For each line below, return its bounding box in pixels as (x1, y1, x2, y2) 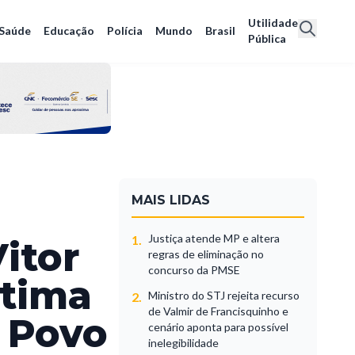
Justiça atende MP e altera (148, 231, 281, 245)
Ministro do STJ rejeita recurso (148, 288, 300, 302)
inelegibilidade (148, 335, 219, 349)
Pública (248, 32, 286, 46)
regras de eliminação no (148, 246, 265, 261)
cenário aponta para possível (148, 319, 289, 334)
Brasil (205, 24, 235, 38)
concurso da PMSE (148, 262, 241, 277)
